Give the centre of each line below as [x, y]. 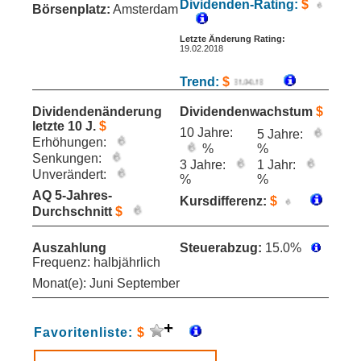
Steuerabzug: [221, 248]
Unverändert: [71, 174]
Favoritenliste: [85, 332]
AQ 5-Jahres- [72, 195]
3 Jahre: [204, 165]
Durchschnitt [74, 212]
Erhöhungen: [71, 142]
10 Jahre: [206, 133]
